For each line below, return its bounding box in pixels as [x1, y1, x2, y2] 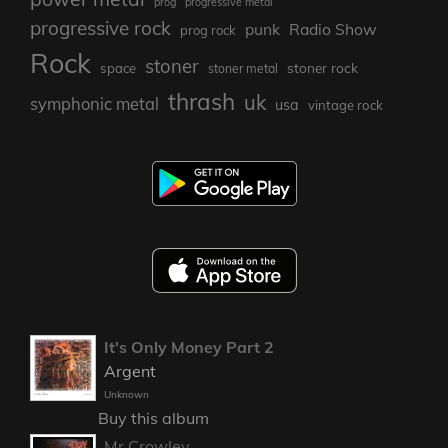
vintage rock [308, 97, 383, 114]
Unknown [104, 388, 149, 402]
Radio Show [289, 19, 377, 40]
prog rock [180, 22, 236, 39]
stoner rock [287, 59, 358, 77]
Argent [104, 361, 156, 382]
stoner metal [208, 61, 278, 77]
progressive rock [30, 16, 171, 41]
